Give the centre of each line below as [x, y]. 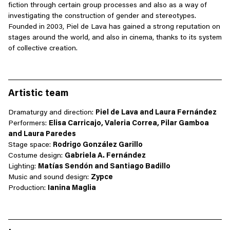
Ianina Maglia [72, 189]
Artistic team [38, 94]
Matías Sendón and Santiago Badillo [104, 167]
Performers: [28, 124]
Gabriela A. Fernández [105, 156]
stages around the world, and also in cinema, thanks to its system [115, 38]
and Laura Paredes [42, 135]
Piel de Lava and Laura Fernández [156, 113]
